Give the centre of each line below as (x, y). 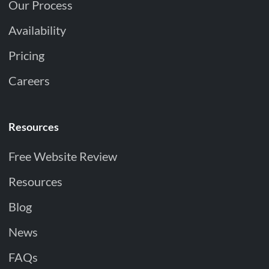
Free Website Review (62, 156)
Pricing (26, 56)
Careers (29, 81)
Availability (37, 30)
